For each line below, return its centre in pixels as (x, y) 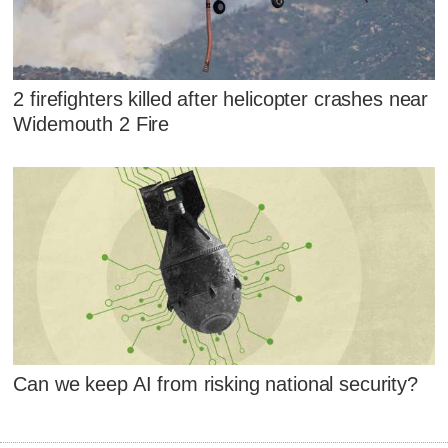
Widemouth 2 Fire (91, 124)
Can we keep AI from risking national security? (215, 384)
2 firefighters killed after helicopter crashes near (221, 99)
